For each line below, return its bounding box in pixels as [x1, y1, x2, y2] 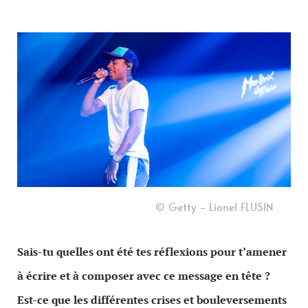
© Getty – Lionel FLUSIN [155, 200, 274, 215]
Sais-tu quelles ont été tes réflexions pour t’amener [17, 245, 287, 260]
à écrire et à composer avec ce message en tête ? [17, 269, 270, 284]
